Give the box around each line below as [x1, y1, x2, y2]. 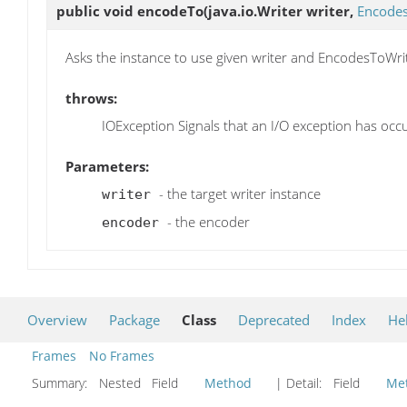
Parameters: [65, 157, 149, 176]
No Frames [89, 347, 154, 365]
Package [109, 311, 160, 330]
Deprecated [238, 311, 310, 330]
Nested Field [95, 374, 200, 392]
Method [204, 374, 252, 392]
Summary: [32, 374, 91, 392]
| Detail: [272, 374, 325, 392]
